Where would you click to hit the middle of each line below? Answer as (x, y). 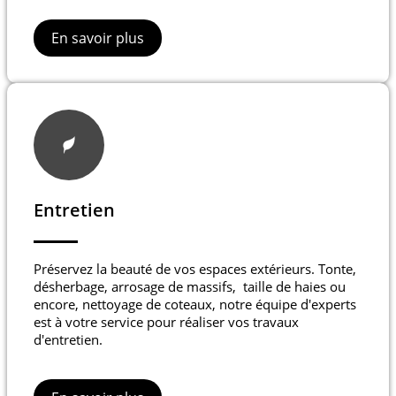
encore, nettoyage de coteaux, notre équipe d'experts (195, 305)
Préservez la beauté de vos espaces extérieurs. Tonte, (195, 269)
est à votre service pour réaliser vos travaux (166, 322)
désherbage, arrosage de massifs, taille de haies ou (190, 287)
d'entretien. (68, 340)
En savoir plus (98, 38)
